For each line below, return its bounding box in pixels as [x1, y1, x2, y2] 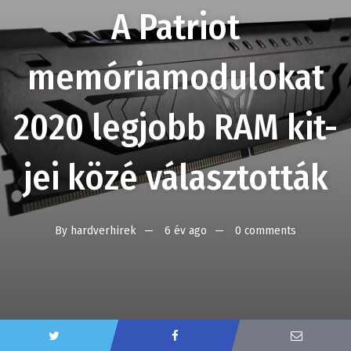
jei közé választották [23, 156, 328, 199]
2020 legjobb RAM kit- [13, 106, 338, 149]
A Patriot [111, 5, 240, 49]
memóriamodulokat [27, 56, 324, 99]
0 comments [235, 223, 296, 237]
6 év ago [165, 223, 207, 237]
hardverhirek [71, 223, 136, 237]
